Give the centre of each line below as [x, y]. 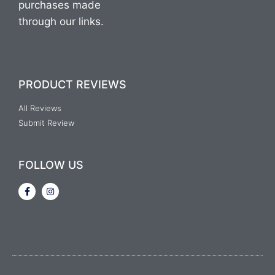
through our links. [61, 21]
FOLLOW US [51, 165]
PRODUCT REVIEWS [72, 84]
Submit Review [46, 123]
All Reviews [40, 108]
